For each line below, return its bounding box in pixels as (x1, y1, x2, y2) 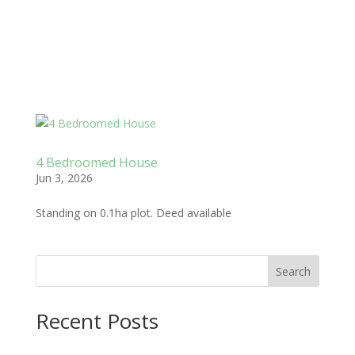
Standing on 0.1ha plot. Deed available (35, 205, 231, 220)
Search (276, 263, 311, 279)
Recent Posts (35, 307, 158, 335)
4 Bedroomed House (35, 154, 158, 171)
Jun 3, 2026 (35, 170, 93, 185)
